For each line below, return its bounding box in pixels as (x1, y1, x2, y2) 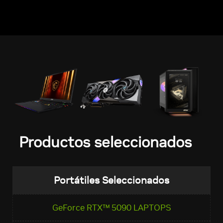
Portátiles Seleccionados (54, 174, 169, 187)
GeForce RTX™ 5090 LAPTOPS (52, 202, 171, 214)
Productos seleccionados (19, 133, 192, 152)
